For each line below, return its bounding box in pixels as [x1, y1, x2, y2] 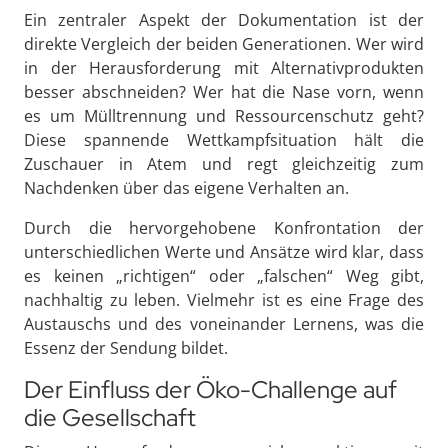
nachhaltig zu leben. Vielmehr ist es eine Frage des [24, 289, 424, 312]
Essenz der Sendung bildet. [24, 337, 228, 360]
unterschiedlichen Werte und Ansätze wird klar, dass [24, 241, 424, 264]
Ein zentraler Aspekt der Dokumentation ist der [24, 9, 424, 32]
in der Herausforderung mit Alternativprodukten [24, 57, 424, 80]
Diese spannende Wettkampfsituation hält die [24, 129, 424, 152]
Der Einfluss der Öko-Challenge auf [24, 374, 397, 406]
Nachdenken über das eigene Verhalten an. [24, 177, 349, 200]
